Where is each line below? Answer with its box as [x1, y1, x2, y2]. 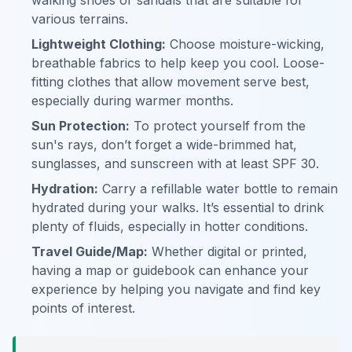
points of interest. [31, 300, 135, 317]
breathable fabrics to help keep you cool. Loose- [31, 55, 324, 71]
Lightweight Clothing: [31, 36, 166, 53]
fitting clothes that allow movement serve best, [31, 74, 310, 90]
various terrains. [31, 11, 128, 27]
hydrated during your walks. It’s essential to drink [31, 200, 324, 216]
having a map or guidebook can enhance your [31, 262, 309, 279]
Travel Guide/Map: [31, 244, 148, 260]
